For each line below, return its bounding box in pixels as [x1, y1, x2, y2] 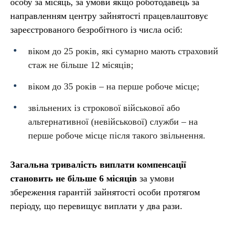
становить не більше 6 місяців [10, 173, 140, 184]
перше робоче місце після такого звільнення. [28, 130, 205, 141]
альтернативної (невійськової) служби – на [28, 117, 198, 127]
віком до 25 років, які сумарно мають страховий [28, 46, 218, 56]
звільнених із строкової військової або [28, 103, 180, 113]
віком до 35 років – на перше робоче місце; [28, 81, 199, 91]
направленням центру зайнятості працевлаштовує [10, 11, 208, 21]
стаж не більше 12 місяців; [28, 60, 133, 70]
